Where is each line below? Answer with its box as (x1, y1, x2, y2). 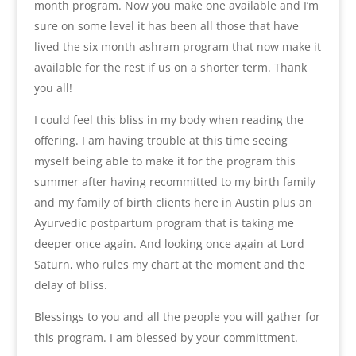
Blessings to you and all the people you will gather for (33, 309, 320, 325)
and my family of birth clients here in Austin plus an (33, 195, 312, 211)
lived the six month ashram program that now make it (33, 39, 321, 55)
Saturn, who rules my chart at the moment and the (33, 257, 305, 273)
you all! (33, 80, 72, 96)
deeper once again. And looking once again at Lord (33, 236, 304, 252)
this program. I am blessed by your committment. (33, 330, 298, 346)
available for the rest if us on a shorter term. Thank (33, 60, 307, 75)
